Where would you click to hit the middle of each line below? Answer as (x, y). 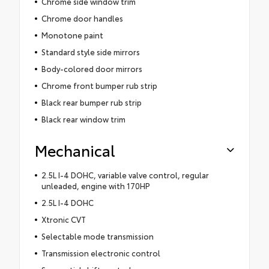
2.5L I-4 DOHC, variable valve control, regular (125, 174)
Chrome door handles (82, 18)
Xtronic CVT (63, 219)
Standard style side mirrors (90, 51)
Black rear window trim (83, 119)
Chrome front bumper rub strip (99, 85)
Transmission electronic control (101, 252)
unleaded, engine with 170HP (95, 185)
